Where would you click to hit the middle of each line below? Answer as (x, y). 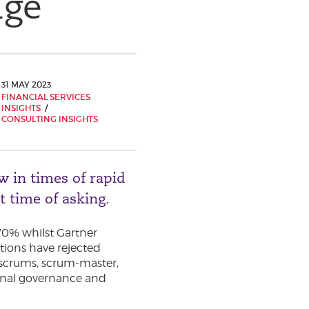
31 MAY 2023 (26, 84)
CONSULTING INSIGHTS (50, 119)
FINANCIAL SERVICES (46, 97)
